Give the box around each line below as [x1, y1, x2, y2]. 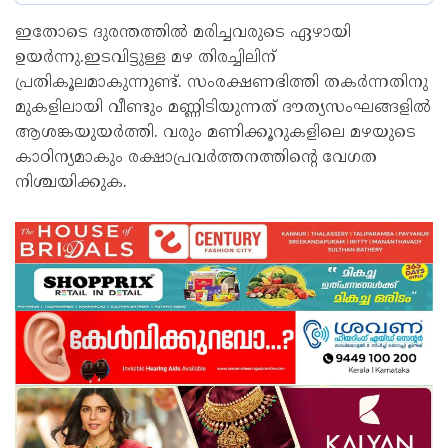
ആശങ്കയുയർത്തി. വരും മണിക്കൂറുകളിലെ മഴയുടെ [15, 123, 416, 144]
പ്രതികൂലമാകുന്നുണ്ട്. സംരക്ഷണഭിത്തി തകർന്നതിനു [15, 73, 428, 94]
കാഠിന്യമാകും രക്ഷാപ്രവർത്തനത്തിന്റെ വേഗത [15, 148, 377, 169]
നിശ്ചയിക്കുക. [15, 173, 127, 194]
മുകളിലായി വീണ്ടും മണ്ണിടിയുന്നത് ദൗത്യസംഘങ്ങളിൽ [15, 98, 431, 119]
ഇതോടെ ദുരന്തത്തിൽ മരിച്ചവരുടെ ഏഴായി [15, 23, 351, 44]
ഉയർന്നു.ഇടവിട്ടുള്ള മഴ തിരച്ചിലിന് [15, 48, 276, 69]
